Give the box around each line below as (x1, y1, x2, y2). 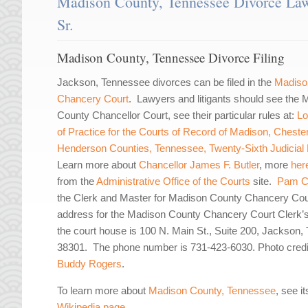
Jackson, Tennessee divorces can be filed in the (57, 76, 275, 89)
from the (57, 175, 97, 188)
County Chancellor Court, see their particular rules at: (57, 109, 298, 122)
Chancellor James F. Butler (139, 159, 260, 171)
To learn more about (57, 285, 149, 297)
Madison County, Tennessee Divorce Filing (57, 49, 285, 67)
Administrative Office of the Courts (96, 175, 251, 188)
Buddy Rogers (57, 258, 122, 270)
